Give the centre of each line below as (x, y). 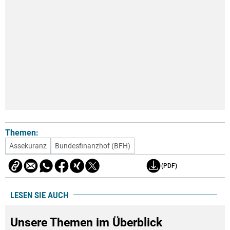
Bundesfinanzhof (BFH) (93, 146)
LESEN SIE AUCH (39, 195)
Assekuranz (28, 146)
